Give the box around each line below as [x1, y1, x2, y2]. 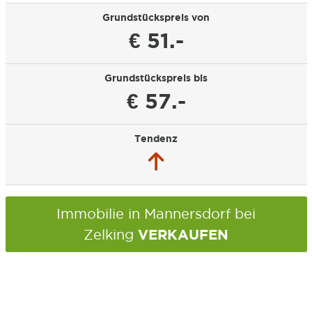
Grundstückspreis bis [104, 72, 208, 84]
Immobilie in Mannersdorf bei [56, 206, 256, 221]
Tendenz [134, 133, 178, 144]
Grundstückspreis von [102, 12, 210, 23]
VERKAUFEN [138, 226, 228, 242]
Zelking [84, 227, 138, 242]
